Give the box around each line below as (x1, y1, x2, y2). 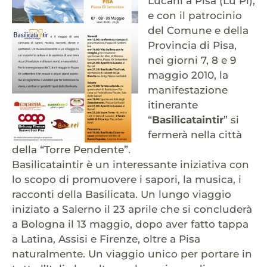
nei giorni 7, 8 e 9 (148, 54, 236, 67)
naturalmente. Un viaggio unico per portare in (12, 248, 252, 260)
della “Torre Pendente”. (12, 144, 131, 156)
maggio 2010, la (148, 69, 228, 82)
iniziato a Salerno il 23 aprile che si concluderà (12, 203, 252, 216)
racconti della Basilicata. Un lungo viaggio (12, 188, 231, 201)
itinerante (148, 99, 198, 111)
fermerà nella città (148, 129, 242, 141)
